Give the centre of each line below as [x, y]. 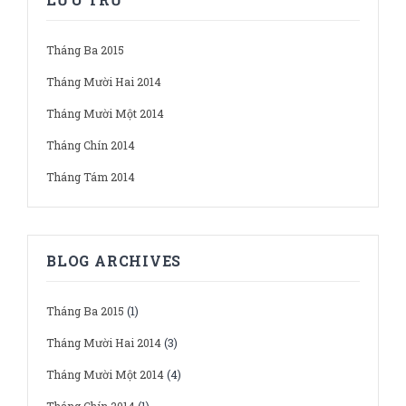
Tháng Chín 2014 [91, 145]
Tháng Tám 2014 [91, 177]
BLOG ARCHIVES [114, 261]
